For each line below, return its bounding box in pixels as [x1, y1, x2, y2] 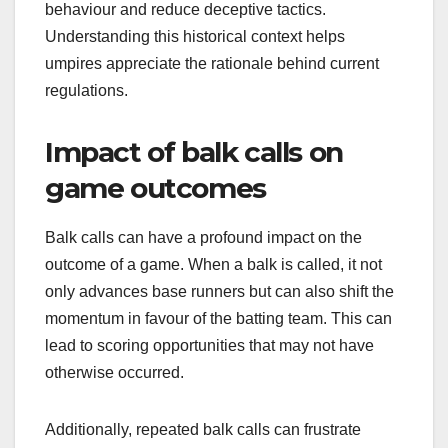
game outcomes [45, 170, 266, 205]
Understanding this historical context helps [45, 27, 345, 45]
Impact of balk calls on [45, 134, 343, 169]
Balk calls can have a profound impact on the [45, 228, 362, 246]
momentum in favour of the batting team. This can [45, 309, 392, 327]
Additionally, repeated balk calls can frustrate [45, 420, 361, 438]
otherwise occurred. [45, 363, 184, 381]
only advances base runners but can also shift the [45, 282, 394, 300]
